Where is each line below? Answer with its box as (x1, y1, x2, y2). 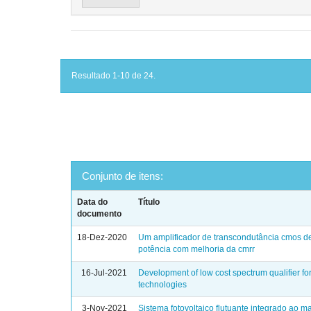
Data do (77, 197, 108, 207)
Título (138, 197, 160, 207)
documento (77, 209, 122, 219)
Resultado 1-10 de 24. (72, 71, 155, 81)
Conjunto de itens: (82, 170, 163, 182)
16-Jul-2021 (81, 268, 128, 278)
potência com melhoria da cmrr (138, 244, 255, 254)
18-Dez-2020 (77, 233, 128, 242)
